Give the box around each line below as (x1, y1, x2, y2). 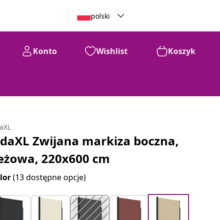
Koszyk (168, 46, 195, 56)
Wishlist (96, 46, 128, 56)
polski (90, 11, 110, 21)
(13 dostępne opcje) (13, 172, 86, 183)
